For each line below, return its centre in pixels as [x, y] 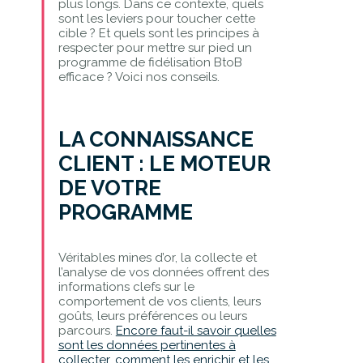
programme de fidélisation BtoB [150, 62]
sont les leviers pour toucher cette [156, 18]
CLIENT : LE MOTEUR [164, 163]
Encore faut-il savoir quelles [196, 330]
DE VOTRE [109, 188]
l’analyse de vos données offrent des [163, 272]
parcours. [87, 330]
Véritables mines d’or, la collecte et [157, 257]
